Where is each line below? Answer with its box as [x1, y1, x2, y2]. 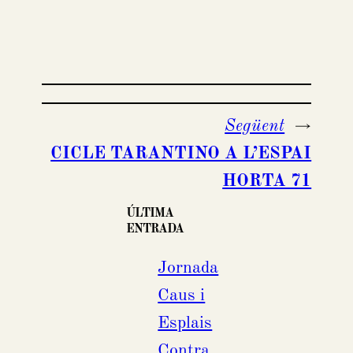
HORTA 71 [222, 173, 312, 191]
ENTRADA [126, 223, 184, 236]
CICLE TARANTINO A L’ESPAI [50, 145, 312, 163]
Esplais [158, 314, 213, 333]
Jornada [158, 259, 219, 277]
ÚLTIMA [126, 207, 174, 221]
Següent [225, 117, 285, 136]
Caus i [158, 287, 206, 305]
